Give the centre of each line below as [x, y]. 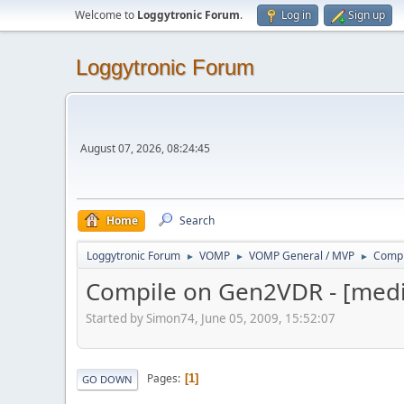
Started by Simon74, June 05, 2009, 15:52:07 [211, 318]
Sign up [367, 15]
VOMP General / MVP [302, 256]
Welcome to [106, 15]
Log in [296, 15]
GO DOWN [107, 379]
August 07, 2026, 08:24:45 [145, 148]
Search [197, 220]
